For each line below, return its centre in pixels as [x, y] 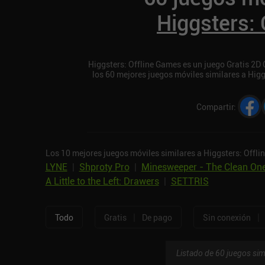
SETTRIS [190, 181]
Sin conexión [227, 217]
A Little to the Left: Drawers [102, 181]
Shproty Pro [104, 167]
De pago [157, 217]
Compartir [215, 106]
